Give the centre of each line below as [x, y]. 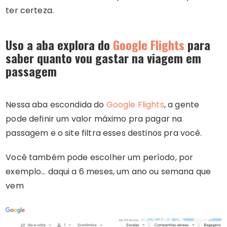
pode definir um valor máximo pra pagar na [94, 119]
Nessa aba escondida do [56, 104]
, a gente [182, 104]
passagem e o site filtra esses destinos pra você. [104, 133]
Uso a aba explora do [60, 44]
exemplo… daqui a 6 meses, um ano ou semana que [108, 171]
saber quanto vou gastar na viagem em [104, 58]
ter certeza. [30, 10]
